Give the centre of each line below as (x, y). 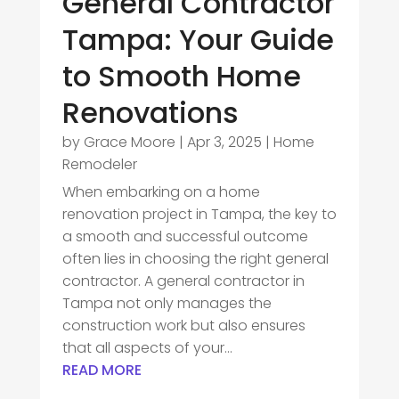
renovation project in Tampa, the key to (199, 214)
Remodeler (99, 164)
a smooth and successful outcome (185, 236)
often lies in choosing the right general (195, 258)
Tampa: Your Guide (198, 39)
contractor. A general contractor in (183, 281)
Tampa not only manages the (167, 303)
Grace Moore (129, 142)
